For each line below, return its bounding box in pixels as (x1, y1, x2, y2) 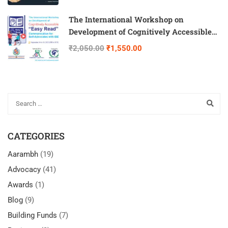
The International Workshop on (69, 14, 184, 24)
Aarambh (8, 149, 38, 159)
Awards (8, 180, 33, 189)
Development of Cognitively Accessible (69, 26, 212, 37)
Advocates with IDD (69, 51, 140, 61)
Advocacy (8, 164, 41, 174)
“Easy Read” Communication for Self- (69, 39, 204, 49)
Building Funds (8, 210, 57, 220)
